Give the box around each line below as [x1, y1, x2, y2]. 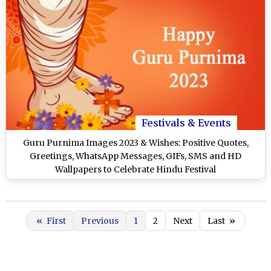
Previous [80, 215, 119, 227]
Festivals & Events [142, 117, 231, 129]
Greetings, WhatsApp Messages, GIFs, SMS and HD [30, 151, 241, 162]
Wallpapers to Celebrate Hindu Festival [55, 164, 216, 175]
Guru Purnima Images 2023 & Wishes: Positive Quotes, [22, 137, 249, 149]
